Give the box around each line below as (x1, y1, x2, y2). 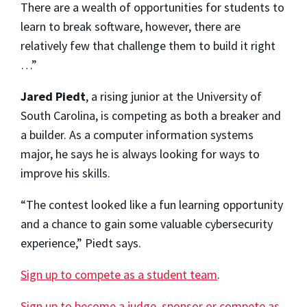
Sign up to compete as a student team (21, 267, 217, 283)
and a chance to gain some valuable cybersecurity (21, 216, 273, 232)
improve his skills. (21, 165, 110, 182)
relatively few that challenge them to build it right (21, 38, 275, 54)
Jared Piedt (21, 88, 86, 105)
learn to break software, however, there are (21, 19, 241, 35)
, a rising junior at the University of (86, 88, 262, 105)
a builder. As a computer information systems (21, 127, 254, 143)
